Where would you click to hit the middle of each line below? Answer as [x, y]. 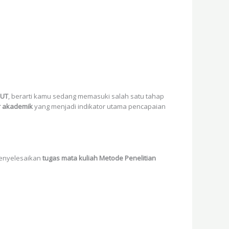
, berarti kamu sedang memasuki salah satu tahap [86, 96]
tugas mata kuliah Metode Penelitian [99, 158]
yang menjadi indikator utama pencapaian [99, 106]
